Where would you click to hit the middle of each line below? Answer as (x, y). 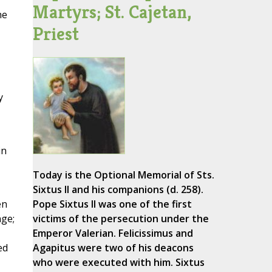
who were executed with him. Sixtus (118, 263)
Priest (56, 34)
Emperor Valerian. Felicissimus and (113, 233)
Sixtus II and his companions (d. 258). (118, 190)
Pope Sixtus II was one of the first (112, 204)
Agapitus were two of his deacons (113, 248)
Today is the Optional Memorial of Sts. (123, 175)
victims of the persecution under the (121, 219)
